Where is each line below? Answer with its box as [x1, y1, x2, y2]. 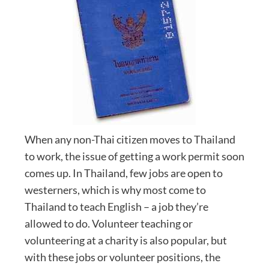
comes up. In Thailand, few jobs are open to [24, 166, 223, 180]
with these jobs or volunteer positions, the [24, 250, 220, 264]
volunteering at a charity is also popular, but [24, 234, 227, 247]
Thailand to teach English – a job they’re [24, 200, 208, 213]
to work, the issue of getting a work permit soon [24, 150, 244, 163]
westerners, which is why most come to [24, 183, 206, 196]
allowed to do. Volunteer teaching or [24, 217, 193, 230]
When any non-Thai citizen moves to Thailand [24, 133, 235, 146]
